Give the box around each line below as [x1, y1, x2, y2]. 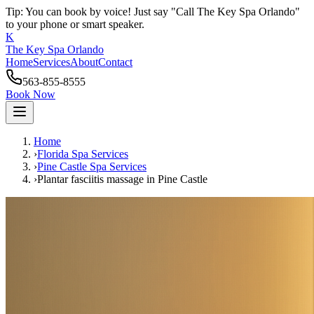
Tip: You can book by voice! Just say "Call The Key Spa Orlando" [6, 6, 300, 18]
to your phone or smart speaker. [6, 18, 144, 30]
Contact [98, 56, 132, 68]
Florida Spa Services [37, 148, 128, 160]
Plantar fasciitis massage [37, 173, 144, 185]
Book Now [6, 88, 55, 100]
